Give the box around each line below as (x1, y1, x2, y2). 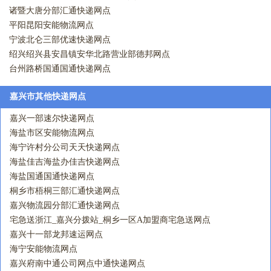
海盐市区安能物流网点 (10, 128, 94, 137)
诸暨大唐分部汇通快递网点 (9, 6, 111, 15)
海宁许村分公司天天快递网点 (10, 143, 120, 152)
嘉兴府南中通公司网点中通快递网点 (10, 259, 145, 268)
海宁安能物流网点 (10, 244, 77, 253)
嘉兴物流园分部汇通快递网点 (10, 201, 120, 210)
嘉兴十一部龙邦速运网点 (10, 230, 103, 239)
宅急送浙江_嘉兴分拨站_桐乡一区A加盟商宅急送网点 (10, 215, 211, 224)
